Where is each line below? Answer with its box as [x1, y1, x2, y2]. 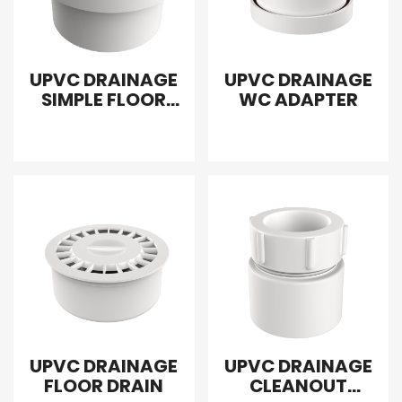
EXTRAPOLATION [28, 126, 180, 152]
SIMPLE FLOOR [41, 86, 167, 112]
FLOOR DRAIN [44, 372, 164, 398]
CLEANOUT [249, 372, 347, 398]
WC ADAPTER [238, 86, 358, 112]
